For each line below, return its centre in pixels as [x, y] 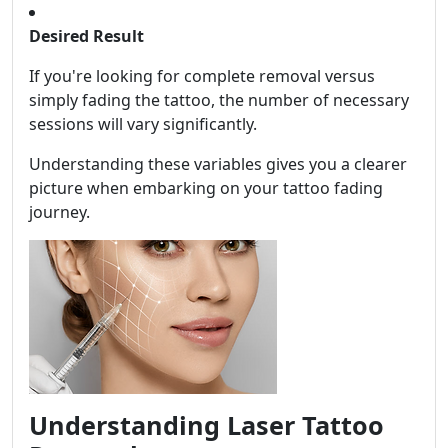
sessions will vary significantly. [143, 124]
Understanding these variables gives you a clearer [218, 164]
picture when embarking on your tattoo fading [206, 188]
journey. [59, 212]
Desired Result [86, 36]
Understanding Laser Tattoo [206, 425]
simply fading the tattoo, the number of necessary [219, 100]
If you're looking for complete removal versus [202, 76]
